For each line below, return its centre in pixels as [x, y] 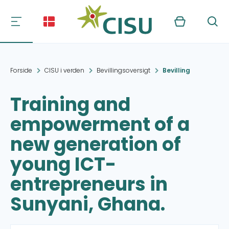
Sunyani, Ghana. [88, 204]
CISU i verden [64, 70]
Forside [21, 70]
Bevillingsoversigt [123, 70]
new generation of [96, 144]
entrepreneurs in [89, 184]
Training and [70, 105]
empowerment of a [100, 124]
